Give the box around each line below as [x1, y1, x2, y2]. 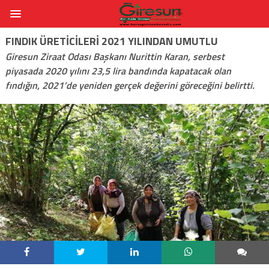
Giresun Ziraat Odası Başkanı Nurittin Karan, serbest [5, 49, 225, 64]
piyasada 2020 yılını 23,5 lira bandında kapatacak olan [5, 63, 231, 78]
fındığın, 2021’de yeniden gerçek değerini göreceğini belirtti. [5, 77, 255, 92]
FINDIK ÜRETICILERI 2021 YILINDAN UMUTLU [5, 32, 218, 49]
